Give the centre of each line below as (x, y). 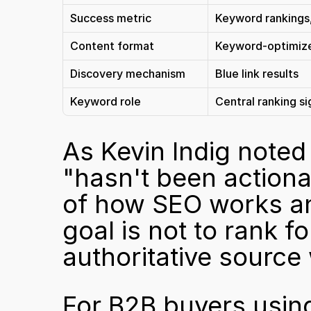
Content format (112, 46)
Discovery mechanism (128, 74)
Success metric (111, 18)
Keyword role (106, 101)
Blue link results (257, 74)
